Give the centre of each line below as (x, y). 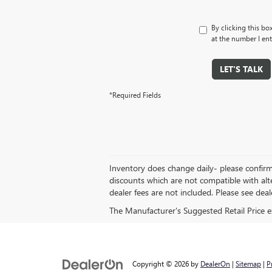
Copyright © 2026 (161, 264)
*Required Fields (135, 95)
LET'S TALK (241, 69)
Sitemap (248, 264)
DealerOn (215, 264)
